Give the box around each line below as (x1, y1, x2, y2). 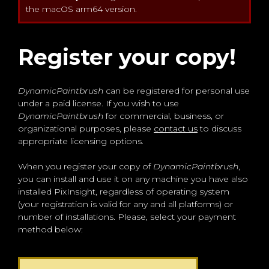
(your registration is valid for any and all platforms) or (18, 199, 233, 210)
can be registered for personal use (103, 85, 250, 97)
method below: (18, 224, 83, 235)
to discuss (198, 123, 241, 134)
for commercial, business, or (103, 110, 224, 122)
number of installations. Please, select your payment (18, 211, 236, 223)
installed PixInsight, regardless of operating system (18, 186, 229, 198)
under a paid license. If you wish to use (18, 98, 179, 109)
